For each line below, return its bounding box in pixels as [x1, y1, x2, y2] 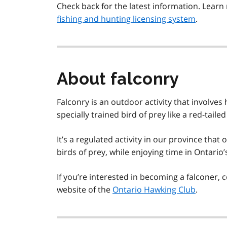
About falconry [57, 69, 179, 89]
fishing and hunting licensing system [57, 13, 196, 25]
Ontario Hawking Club [112, 184, 196, 196]
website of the [57, 184, 112, 196]
